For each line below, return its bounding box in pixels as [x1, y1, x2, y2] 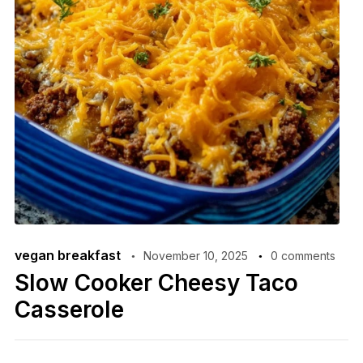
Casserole [14, 296, 124, 324]
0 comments [270, 249, 335, 263]
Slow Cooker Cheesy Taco [14, 269, 298, 297]
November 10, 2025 [143, 249, 248, 263]
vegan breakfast [14, 247, 121, 264]
